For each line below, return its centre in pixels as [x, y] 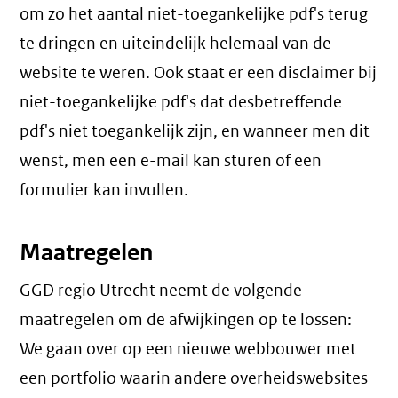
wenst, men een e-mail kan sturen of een [171, 161]
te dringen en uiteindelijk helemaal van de [176, 44]
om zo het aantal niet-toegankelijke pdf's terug [194, 14]
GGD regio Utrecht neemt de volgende [161, 291]
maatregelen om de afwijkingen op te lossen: [186, 320]
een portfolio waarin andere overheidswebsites [194, 378]
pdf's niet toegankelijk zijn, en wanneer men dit [195, 131]
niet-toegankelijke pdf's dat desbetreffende [181, 102]
